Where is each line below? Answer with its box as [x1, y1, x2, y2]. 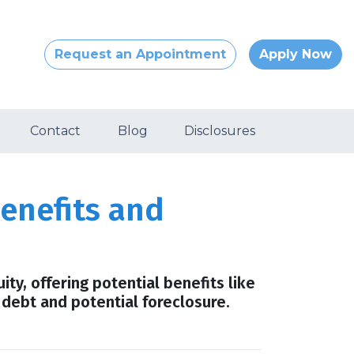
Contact [30, 123, 81, 138]
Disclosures [183, 123, 255, 138]
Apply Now [259, 47, 332, 62]
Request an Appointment [55, 47, 226, 62]
